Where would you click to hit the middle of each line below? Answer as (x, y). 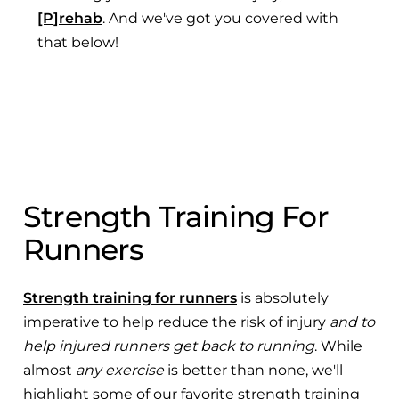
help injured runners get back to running (169, 346)
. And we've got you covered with (220, 18)
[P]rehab (70, 18)
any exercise (120, 370)
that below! (78, 42)
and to (352, 322)
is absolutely (283, 297)
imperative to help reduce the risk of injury (176, 322)
